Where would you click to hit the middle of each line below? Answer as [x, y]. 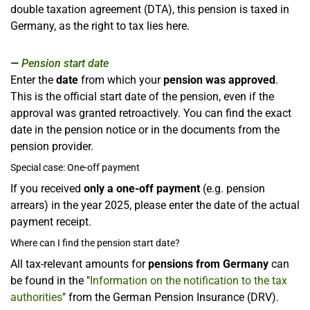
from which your [121, 80]
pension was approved [219, 80]
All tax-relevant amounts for [79, 264]
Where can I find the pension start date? [95, 243]
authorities [36, 297]
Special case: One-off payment [75, 167]
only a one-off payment [142, 188]
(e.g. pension [232, 188]
